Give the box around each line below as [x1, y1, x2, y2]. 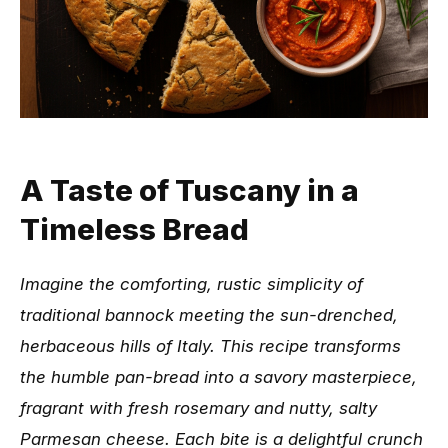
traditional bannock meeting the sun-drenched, [20, 304, 398, 325]
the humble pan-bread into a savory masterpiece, [20, 366, 417, 387]
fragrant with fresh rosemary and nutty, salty [20, 397, 377, 418]
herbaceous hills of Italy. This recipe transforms [20, 335, 401, 356]
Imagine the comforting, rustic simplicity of [20, 273, 363, 294]
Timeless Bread [20, 210, 249, 247]
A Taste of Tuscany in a [20, 171, 359, 208]
